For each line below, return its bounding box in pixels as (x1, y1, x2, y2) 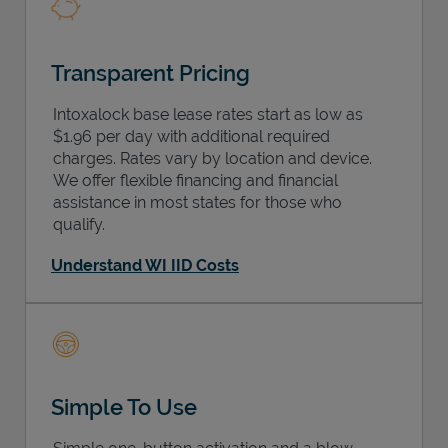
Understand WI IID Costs (51, 255, 239, 275)
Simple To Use (51, 393, 197, 420)
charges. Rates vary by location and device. (53, 148, 372, 168)
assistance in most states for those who (53, 192, 342, 212)
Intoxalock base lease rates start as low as (53, 104, 363, 124)
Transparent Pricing (51, 59, 250, 86)
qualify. (53, 214, 105, 234)
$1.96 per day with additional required (53, 126, 330, 146)
